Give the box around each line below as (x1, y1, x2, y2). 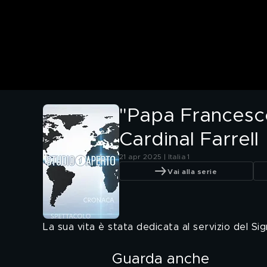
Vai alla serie (167, 167, 217, 175)
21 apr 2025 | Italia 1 (119, 153, 190, 161)
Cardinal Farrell (119, 131, 259, 150)
